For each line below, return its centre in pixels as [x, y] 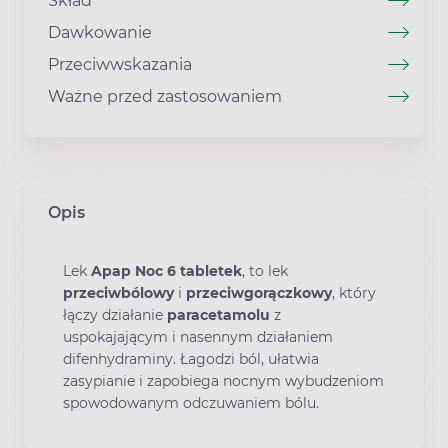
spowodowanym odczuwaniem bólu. [191, 402]
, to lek [265, 270]
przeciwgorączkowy [259, 292]
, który [354, 292]
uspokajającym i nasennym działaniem [198, 336]
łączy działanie [115, 314]
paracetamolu [218, 314]
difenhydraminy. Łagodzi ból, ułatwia [191, 358]
